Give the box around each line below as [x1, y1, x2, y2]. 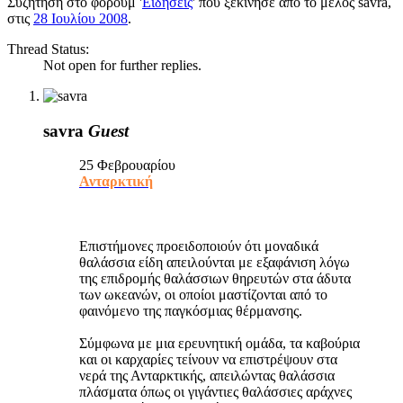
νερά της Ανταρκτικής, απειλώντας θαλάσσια [79, 368, 335, 384]
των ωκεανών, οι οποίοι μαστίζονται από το [79, 287, 327, 303]
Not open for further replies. [43, 57, 201, 73]
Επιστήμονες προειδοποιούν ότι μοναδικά [79, 238, 318, 255]
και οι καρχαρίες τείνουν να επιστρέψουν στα [79, 352, 337, 368]
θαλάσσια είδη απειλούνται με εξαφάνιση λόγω [79, 255, 350, 271]
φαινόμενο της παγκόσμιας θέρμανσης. [79, 303, 302, 319]
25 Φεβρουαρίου [79, 157, 175, 174]
